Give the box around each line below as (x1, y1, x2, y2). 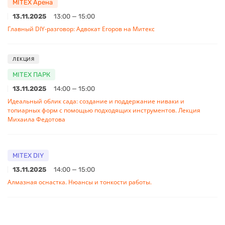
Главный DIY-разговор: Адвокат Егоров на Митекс (8, 24, 155, 33)
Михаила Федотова (8, 115, 65, 124)
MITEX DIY (13, 151, 44, 159)
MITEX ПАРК (13, 70, 50, 78)
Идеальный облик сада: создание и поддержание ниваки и (8, 96, 184, 105)
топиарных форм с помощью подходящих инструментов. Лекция (8, 105, 200, 115)
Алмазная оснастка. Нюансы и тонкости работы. (8, 177, 152, 186)
